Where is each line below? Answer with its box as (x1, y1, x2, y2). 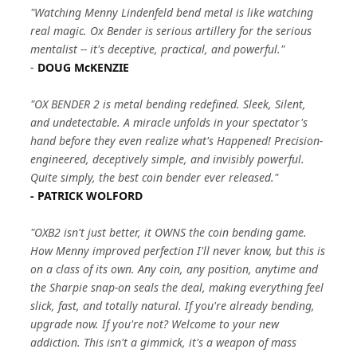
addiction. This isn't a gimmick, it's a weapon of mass (30, 335, 297, 350)
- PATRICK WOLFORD (30, 188, 143, 203)
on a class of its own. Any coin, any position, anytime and (30, 261, 319, 277)
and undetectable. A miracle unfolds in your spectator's (30, 115, 308, 130)
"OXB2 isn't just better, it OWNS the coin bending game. (30, 225, 308, 240)
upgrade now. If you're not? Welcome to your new (30, 316, 280, 331)
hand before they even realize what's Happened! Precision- (30, 133, 324, 148)
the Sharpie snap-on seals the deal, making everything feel (30, 280, 324, 295)
